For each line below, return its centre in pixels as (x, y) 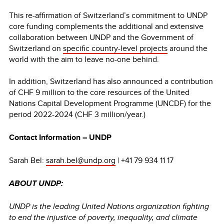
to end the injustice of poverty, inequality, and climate (103, 217)
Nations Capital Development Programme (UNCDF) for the (110, 103)
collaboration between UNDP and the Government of (101, 37)
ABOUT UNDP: (36, 183)
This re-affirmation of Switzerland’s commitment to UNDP (108, 15)
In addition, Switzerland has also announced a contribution (111, 81)
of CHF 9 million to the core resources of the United (99, 92)
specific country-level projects (115, 48)
